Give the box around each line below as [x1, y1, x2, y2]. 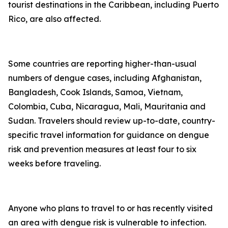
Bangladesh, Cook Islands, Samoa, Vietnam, [8, 87, 183, 97]
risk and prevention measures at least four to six [8, 144, 196, 154]
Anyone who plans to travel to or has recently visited [8, 203, 213, 213]
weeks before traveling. [8, 158, 101, 168]
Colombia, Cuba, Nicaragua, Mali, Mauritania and [8, 101, 206, 111]
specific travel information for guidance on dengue [8, 130, 209, 140]
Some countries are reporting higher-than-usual [8, 59, 196, 69]
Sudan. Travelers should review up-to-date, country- [8, 116, 215, 126]
